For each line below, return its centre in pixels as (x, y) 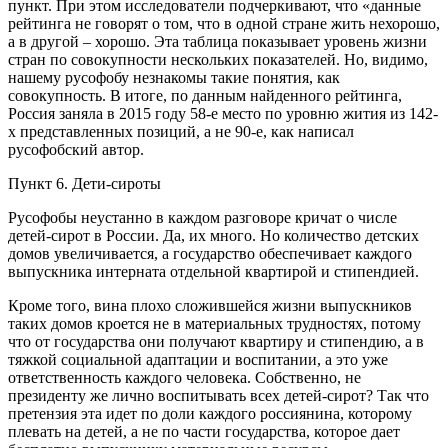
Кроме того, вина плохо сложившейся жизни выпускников (210, 305)
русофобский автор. (76, 149)
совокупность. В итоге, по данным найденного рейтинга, (205, 95)
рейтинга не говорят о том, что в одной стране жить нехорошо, (224, 23)
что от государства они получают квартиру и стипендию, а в (216, 341)
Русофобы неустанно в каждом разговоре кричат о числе (202, 217)
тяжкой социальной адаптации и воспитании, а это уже (198, 359)
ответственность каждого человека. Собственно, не (184, 377)
